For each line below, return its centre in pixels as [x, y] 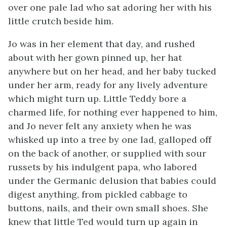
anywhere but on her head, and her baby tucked [112, 71]
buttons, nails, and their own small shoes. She [108, 208]
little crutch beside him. [61, 21]
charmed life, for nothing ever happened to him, [113, 112]
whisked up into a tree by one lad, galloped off [110, 140]
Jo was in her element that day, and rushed [102, 44]
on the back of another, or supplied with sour [107, 153]
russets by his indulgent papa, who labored [103, 167]
